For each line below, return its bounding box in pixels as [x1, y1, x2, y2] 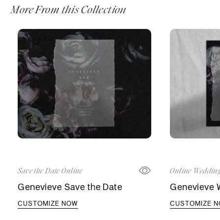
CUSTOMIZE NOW [18, 199, 79, 208]
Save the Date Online [18, 166, 83, 176]
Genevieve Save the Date [18, 181, 123, 193]
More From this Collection [11, 2, 127, 17]
